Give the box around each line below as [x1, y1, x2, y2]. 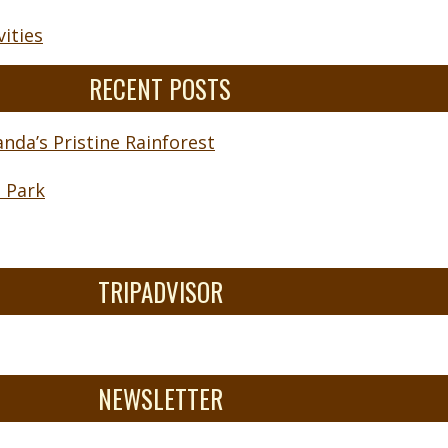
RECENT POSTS [89, 70, 231, 108]
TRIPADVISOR [97, 273, 223, 311]
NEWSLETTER [97, 380, 223, 418]
